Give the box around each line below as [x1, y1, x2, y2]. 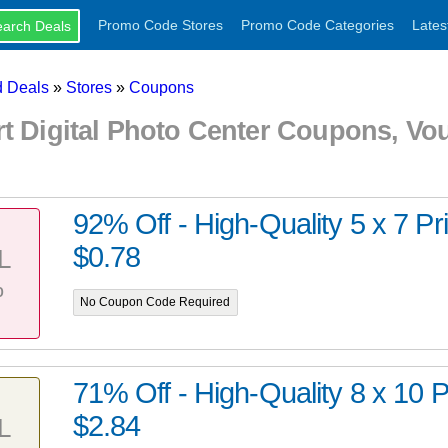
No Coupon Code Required [80, 296, 231, 309]
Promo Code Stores [97, 17, 223, 33]
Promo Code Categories [240, 17, 394, 33]
